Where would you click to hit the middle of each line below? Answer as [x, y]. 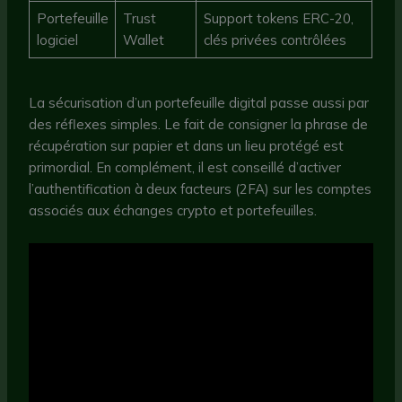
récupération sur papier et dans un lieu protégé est [187, 145]
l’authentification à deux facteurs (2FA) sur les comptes [201, 188]
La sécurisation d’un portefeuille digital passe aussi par [199, 102]
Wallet [143, 40]
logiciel [57, 40]
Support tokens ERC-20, [278, 19]
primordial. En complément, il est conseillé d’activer [185, 167]
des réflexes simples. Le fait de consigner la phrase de [199, 124]
